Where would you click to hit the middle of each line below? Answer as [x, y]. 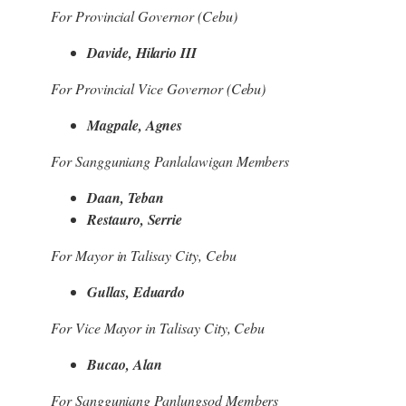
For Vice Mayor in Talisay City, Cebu [158, 328]
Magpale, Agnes [135, 126]
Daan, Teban [126, 198]
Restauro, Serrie [135, 220]
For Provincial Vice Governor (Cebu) [159, 89]
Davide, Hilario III [142, 53]
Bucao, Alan [125, 365]
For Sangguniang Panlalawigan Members [170, 161]
